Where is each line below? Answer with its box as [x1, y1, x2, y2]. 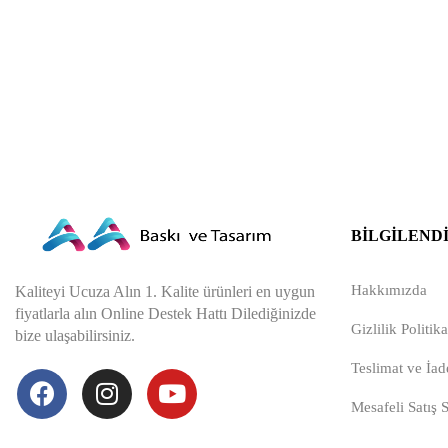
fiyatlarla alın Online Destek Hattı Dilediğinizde [15, 304, 316, 322]
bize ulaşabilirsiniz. [15, 326, 135, 344]
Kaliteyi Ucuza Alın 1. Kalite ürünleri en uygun [15, 282, 315, 300]
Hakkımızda [351, 281, 427, 298]
